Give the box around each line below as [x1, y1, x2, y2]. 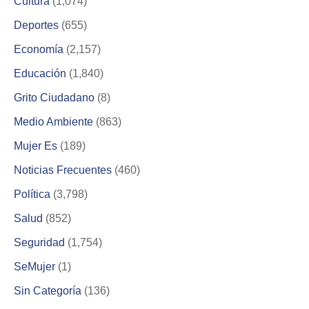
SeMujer [14, 260, 55, 272]
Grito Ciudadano [14, 91, 94, 103]
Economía [14, 43, 63, 55]
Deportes [14, 19, 59, 31]
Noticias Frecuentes [14, 163, 112, 176]
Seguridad [14, 236, 65, 248]
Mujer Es [14, 139, 57, 152]
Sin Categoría [14, 284, 81, 297]
